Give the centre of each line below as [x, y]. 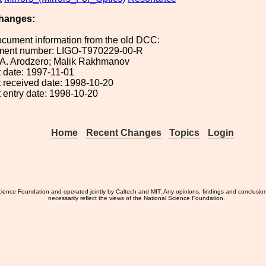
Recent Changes [123, 133]
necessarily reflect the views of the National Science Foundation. [137, 198]
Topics [185, 133]
